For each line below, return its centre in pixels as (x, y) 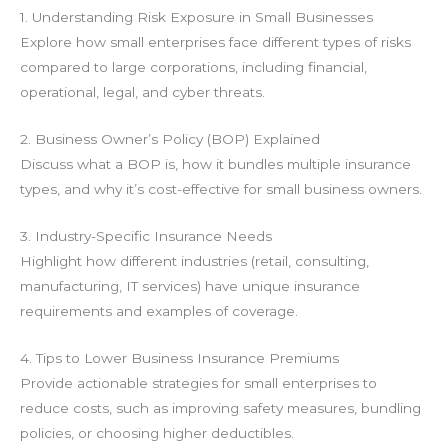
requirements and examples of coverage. (159, 310)
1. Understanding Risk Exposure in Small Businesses (196, 16)
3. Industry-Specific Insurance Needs (146, 235)
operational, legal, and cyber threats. (142, 91)
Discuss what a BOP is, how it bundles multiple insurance (215, 163)
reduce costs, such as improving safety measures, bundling (220, 407)
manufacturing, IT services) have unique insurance (190, 285)
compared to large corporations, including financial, (193, 66)
